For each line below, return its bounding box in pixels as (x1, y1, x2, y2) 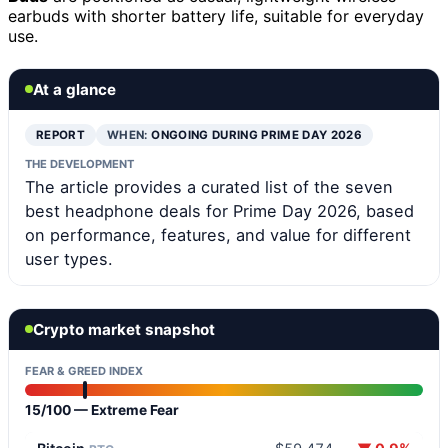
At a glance (33, 79, 116, 99)
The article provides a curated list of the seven (25, 176, 393, 197)
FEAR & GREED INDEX (25, 363, 143, 378)
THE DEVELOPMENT (25, 156, 134, 171)
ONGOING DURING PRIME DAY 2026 (151, 127, 363, 142)
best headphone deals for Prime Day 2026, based (25, 200, 414, 221)
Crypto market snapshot (33, 319, 215, 339)
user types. (25, 248, 113, 269)
